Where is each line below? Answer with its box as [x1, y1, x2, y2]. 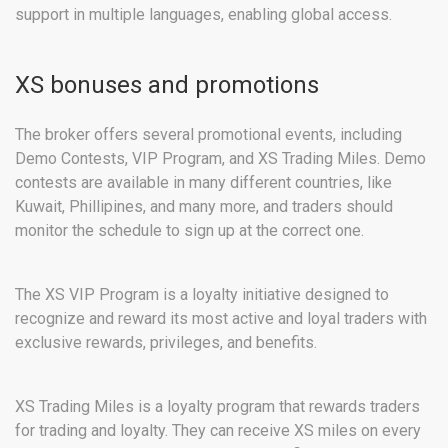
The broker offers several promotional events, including [15, 125, 402, 145]
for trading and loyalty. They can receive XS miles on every [15, 421, 421, 441]
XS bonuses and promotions [15, 71, 319, 100]
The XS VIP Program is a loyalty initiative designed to [15, 285, 389, 305]
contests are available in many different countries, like [15, 173, 392, 193]
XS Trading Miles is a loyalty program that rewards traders [15, 397, 420, 417]
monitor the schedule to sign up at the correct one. [15, 221, 364, 241]
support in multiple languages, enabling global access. [15, 5, 392, 25]
